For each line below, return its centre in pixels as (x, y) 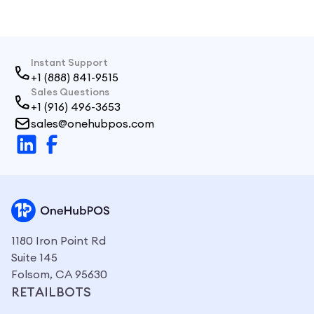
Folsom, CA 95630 (59, 274)
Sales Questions (70, 92)
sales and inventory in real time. (124, 13)
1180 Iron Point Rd (59, 241)
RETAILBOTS (51, 292)
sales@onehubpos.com (93, 124)
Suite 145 (34, 258)
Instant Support (69, 63)
